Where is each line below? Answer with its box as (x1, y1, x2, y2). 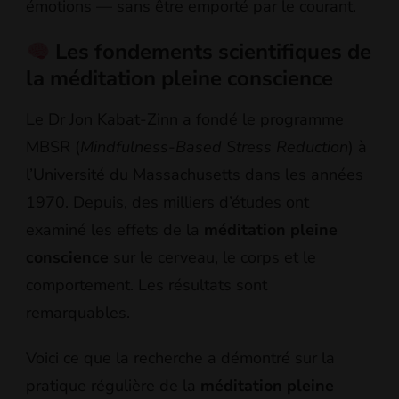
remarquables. (26, 301, 130, 323)
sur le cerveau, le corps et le (109, 246, 316, 268)
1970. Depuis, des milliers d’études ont (26, 191, 309, 213)
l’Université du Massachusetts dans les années (26, 163, 363, 185)
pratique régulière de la (26, 374, 200, 396)
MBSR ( (26, 135, 80, 158)
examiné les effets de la (26, 218, 204, 240)
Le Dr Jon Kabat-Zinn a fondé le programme (26, 108, 344, 130)
